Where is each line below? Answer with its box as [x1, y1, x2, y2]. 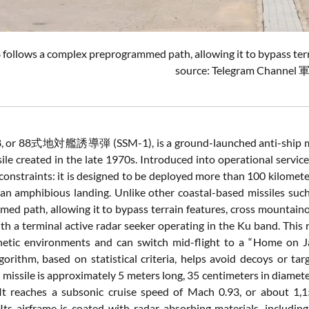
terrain [151, 202, 186, 216]
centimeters [201, 268, 261, 282]
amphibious [14, 186, 74, 199]
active [65, 219, 96, 232]
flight [195, 235, 225, 249]
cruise [108, 285, 141, 299]
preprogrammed [89, 47, 166, 61]
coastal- [178, 186, 217, 199]
